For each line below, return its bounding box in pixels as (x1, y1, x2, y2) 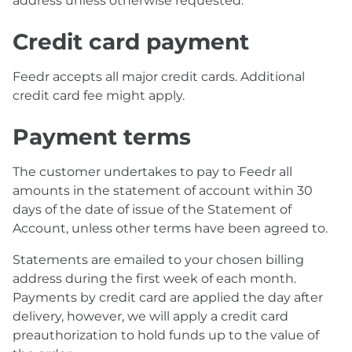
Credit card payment (13, 28, 249, 55)
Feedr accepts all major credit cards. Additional (13, 69, 305, 84)
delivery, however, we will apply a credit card (13, 309, 288, 324)
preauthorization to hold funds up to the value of (13, 328, 319, 343)
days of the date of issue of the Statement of (13, 202, 291, 217)
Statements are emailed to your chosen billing (13, 252, 304, 267)
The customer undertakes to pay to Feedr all (13, 164, 292, 179)
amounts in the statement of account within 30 (13, 183, 313, 198)
